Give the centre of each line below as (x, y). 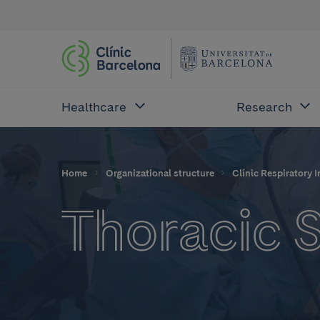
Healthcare (94, 107)
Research (264, 107)
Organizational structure (160, 172)
